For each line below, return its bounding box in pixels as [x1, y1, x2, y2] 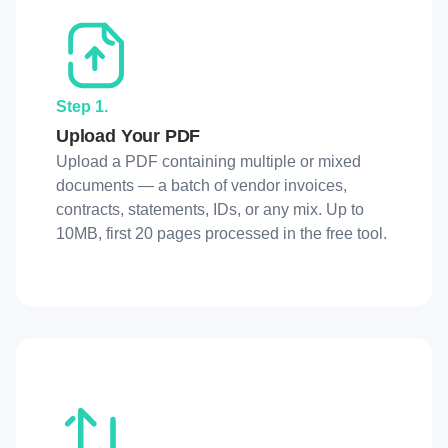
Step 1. [56, 97, 108, 115]
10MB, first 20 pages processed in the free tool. [56, 224, 387, 242]
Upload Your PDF [56, 125, 201, 146]
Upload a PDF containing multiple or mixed [56, 152, 361, 170]
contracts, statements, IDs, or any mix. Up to [56, 200, 364, 218]
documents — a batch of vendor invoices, [56, 176, 347, 194]
